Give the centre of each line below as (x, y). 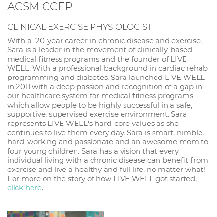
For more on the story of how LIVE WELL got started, (102, 178)
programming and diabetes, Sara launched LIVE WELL (106, 77)
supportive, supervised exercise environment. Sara (97, 114)
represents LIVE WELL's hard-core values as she (93, 123)
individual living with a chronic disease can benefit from (108, 160)
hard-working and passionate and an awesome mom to (108, 141)
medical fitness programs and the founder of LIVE (97, 59)
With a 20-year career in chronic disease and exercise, (105, 40)
